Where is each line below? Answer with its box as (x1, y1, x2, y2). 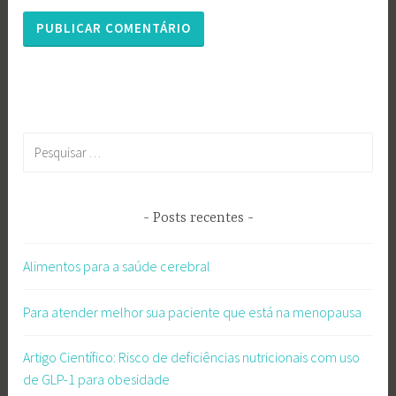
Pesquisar (22, 133, 79, 151)
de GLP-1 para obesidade (23, 370, 171, 389)
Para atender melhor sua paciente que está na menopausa (23, 302, 362, 321)
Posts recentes (152, 209, 244, 226)
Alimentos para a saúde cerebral (23, 257, 211, 276)
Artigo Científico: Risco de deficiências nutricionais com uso (23, 348, 361, 367)
